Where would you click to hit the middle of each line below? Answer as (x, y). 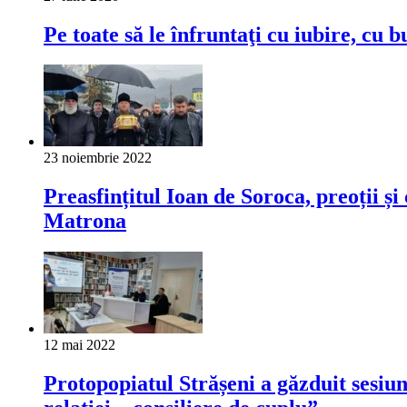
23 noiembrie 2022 (98, 158)
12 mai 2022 (79, 345)
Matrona (85, 221)
